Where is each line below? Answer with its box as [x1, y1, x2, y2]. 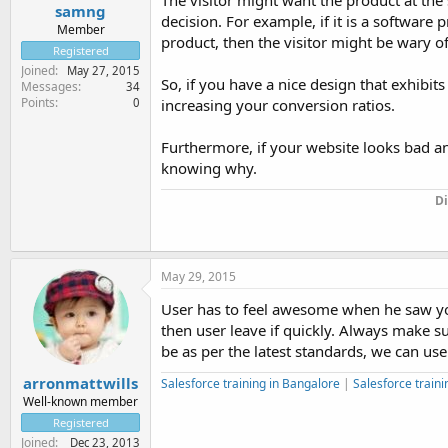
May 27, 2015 [67, 62, 140, 78]
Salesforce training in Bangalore [161, 375, 340, 392]
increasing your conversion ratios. [161, 95, 395, 115]
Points [21, 93, 55, 111]
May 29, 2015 [161, 268, 236, 285]
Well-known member [23, 392, 138, 410]
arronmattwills [23, 372, 138, 393]
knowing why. [161, 158, 257, 178]
